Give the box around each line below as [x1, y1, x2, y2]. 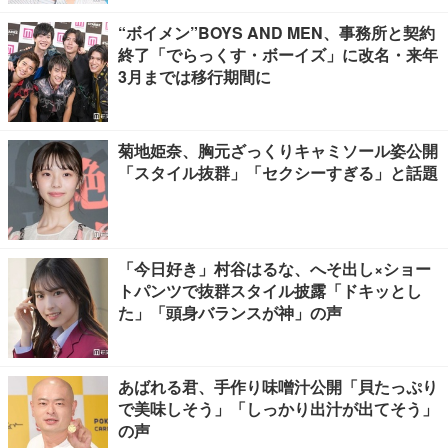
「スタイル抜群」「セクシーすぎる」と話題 [118, 161, 438, 185]
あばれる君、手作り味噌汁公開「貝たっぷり [118, 375, 438, 399]
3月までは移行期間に [118, 65, 271, 89]
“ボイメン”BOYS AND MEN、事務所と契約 [118, 21, 435, 45]
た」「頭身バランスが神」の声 [118, 301, 342, 325]
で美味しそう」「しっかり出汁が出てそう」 [118, 397, 438, 421]
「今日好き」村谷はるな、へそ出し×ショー [118, 257, 431, 281]
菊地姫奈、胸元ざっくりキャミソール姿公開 [118, 139, 438, 163]
